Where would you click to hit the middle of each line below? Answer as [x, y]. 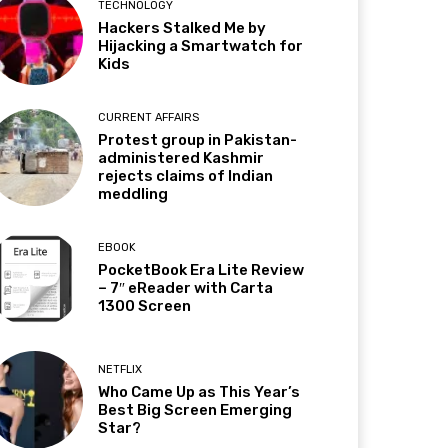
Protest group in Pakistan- [198, 140]
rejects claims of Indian [186, 176]
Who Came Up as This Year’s [199, 391]
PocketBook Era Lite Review [201, 270]
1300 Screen [145, 306]
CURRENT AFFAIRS [149, 118]
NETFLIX [120, 369]
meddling [133, 194]
